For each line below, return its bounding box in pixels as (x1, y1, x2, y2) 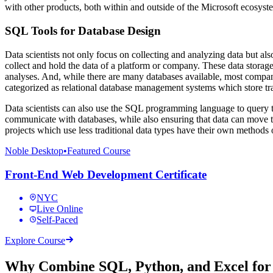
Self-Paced (37, 214, 78, 225)
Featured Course (67, 145, 130, 156)
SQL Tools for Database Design (5, 24, 161, 38)
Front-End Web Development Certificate (5, 168, 207, 181)
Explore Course (5, 235, 65, 246)
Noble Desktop (5, 145, 63, 156)
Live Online (37, 204, 83, 214)
